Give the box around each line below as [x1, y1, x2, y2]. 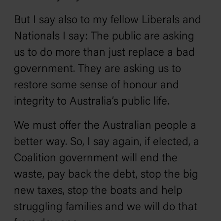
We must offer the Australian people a [14, 120, 196, 132]
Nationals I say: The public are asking [14, 31, 194, 42]
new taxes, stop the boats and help [14, 185, 183, 197]
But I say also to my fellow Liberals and [14, 15, 201, 26]
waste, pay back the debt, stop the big [14, 169, 198, 181]
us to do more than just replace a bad [14, 47, 195, 59]
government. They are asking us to [14, 64, 181, 75]
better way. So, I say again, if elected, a [14, 137, 199, 148]
